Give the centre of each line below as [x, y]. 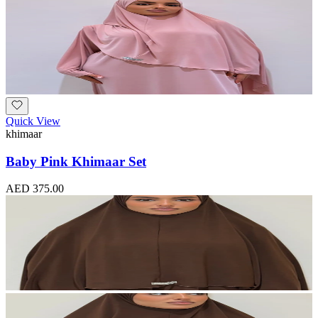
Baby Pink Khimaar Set [76, 161]
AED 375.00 [35, 189]
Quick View [33, 121]
